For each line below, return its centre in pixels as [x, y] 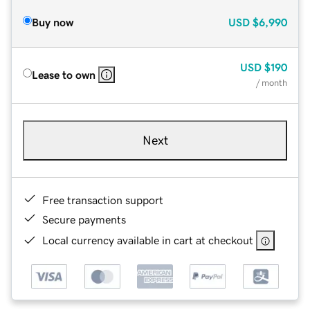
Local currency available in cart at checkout [148, 240]
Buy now [53, 22]
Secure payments [84, 219]
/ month [272, 82]
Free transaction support [103, 200]
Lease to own [64, 74]
